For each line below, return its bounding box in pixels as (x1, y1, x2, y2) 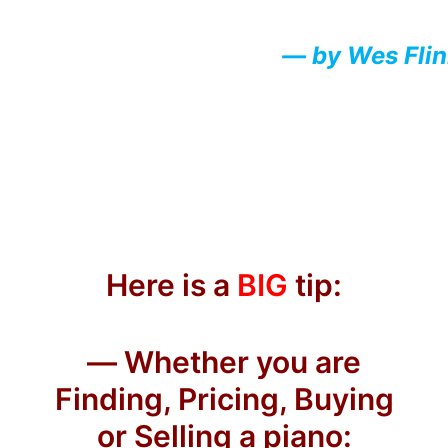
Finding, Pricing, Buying (54, 381, 394, 417)
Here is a (106, 267, 237, 303)
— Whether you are (87, 344, 361, 380)
